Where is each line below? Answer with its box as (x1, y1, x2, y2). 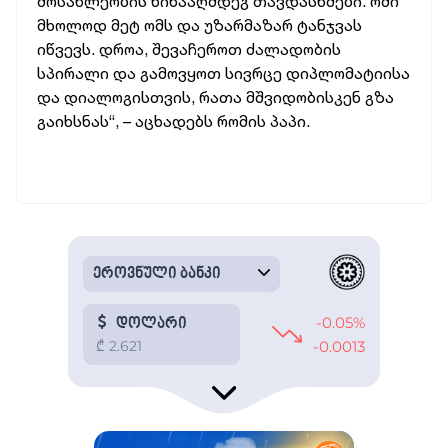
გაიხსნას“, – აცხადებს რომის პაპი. (37, 111, 310, 131)
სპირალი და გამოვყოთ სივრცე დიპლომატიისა (37, 63, 410, 83)
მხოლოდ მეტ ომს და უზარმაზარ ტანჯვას (37, 15, 362, 35)
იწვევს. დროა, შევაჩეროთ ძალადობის (37, 39, 341, 59)
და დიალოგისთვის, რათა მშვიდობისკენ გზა (37, 87, 394, 107)
